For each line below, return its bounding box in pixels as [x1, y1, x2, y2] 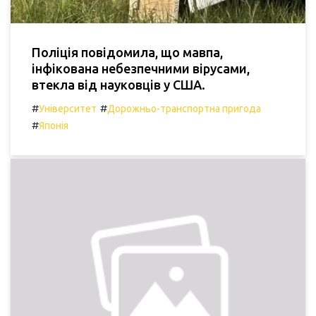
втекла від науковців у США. [32, 78, 205, 92]
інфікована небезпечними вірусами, [32, 61, 250, 76]
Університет [39, 103, 97, 115]
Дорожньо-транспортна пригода [107, 103, 261, 115]
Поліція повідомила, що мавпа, [32, 45, 223, 60]
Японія [39, 120, 68, 132]
